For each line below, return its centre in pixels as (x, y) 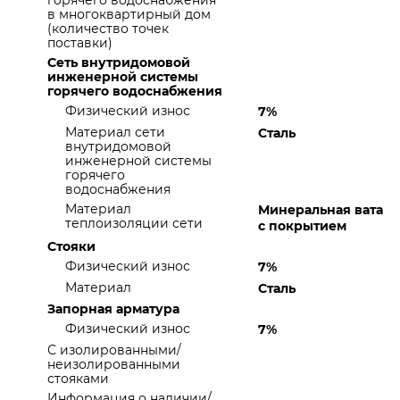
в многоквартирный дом (129, 14)
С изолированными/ (114, 350)
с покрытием (302, 226)
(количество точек (108, 29)
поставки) (80, 43)
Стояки (71, 246)
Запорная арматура (113, 309)
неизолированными (114, 364)
